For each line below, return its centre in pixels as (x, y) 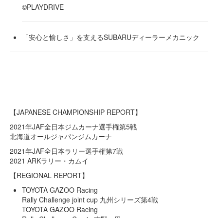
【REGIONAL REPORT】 (49, 175)
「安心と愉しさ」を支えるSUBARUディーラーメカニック (111, 37)
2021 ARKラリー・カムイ (49, 161)
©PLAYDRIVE (43, 7)
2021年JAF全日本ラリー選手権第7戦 (66, 151)
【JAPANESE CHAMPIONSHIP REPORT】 (76, 112)
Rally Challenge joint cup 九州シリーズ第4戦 (90, 200)
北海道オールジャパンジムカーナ (61, 136)
